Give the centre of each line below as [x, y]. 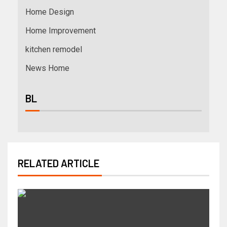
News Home [47, 68]
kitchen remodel [54, 49]
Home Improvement [61, 30]
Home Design [50, 12]
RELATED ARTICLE [59, 163]
